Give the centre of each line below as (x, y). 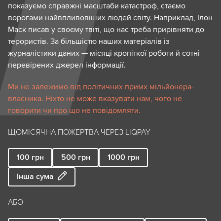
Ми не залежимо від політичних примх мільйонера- (101, 87)
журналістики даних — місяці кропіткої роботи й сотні (104, 53)
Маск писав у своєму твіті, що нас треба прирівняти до (106, 29)
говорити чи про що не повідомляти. (74, 110)
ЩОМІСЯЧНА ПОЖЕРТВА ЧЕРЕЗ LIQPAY (79, 132)
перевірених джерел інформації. (67, 65)
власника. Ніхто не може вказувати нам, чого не (95, 98)
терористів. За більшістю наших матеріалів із (89, 41)
